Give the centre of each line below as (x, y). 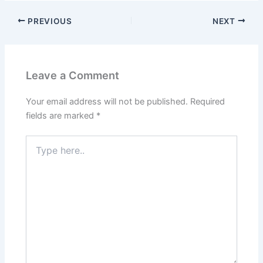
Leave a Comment (73, 75)
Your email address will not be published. (107, 102)
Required (208, 102)
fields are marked (61, 116)
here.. (36, 152)
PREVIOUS (49, 21)
